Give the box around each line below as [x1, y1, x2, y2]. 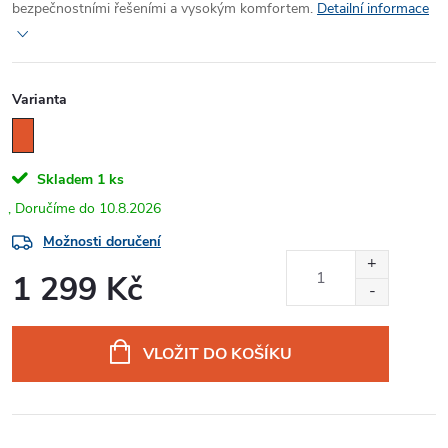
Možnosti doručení [43, 232, 161, 252]
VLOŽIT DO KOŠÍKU [142, 343, 292, 366]
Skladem [33, 169, 93, 189]
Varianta [12, 89, 67, 109]
